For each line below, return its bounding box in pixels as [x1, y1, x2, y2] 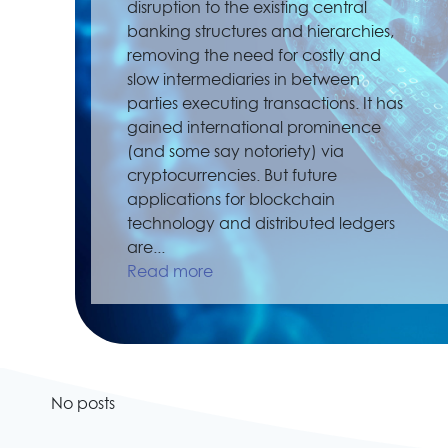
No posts [51, 396, 115, 412]
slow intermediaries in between [127, 72, 360, 88]
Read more [127, 264, 213, 280]
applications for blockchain [127, 192, 335, 208]
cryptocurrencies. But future [127, 168, 337, 184]
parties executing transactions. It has [127, 96, 403, 112]
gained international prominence [127, 120, 381, 136]
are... [127, 240, 165, 256]
